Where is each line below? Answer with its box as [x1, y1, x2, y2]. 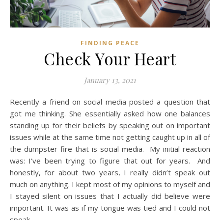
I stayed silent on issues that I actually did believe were [10, 191, 210, 201]
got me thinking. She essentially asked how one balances [10, 108, 210, 118]
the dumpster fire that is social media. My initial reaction [10, 143, 210, 154]
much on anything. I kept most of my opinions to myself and [10, 179, 210, 189]
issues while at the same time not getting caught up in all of [10, 132, 210, 142]
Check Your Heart [44, 47, 176, 69]
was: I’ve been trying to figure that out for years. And [10, 155, 210, 165]
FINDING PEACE [81, 38, 139, 47]
